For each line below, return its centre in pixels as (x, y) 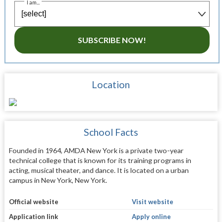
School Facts (111, 132)
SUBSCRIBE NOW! (112, 40)
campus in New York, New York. (58, 180)
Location (111, 85)
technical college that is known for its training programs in (100, 161)
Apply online (151, 216)
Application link (33, 216)
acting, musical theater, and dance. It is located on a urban (99, 170)
